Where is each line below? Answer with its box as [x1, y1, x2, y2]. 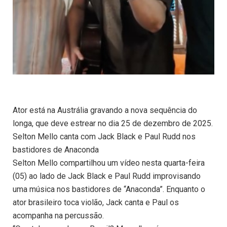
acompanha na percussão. [13, 211, 104, 221]
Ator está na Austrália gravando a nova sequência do [13, 105, 197, 116]
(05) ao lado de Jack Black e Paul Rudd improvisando [13, 171, 201, 181]
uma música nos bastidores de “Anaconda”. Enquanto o [13, 184, 205, 195]
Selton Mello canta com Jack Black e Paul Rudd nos [13, 132, 196, 142]
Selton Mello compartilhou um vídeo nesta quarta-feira [13, 158, 205, 168]
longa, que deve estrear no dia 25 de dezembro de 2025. [13, 119, 213, 129]
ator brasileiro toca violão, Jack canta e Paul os [13, 198, 179, 208]
